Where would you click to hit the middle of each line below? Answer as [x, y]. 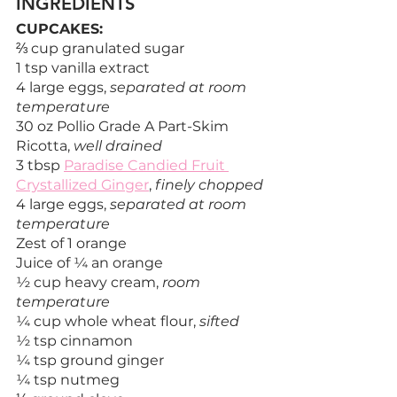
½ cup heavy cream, [89, 282]
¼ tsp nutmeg [68, 379]
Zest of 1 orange [71, 243]
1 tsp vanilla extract [83, 67]
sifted [219, 321]
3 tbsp [40, 165]
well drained [118, 145]
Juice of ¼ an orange [90, 262]
